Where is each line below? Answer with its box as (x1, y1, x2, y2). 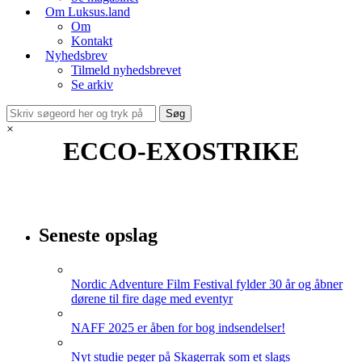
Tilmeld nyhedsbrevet (71, 63, 181, 77)
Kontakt (71, 34, 112, 48)
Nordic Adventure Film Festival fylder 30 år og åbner (71, 276, 343, 291)
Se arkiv (71, 78, 113, 91)
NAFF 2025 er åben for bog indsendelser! (71, 320, 285, 335)
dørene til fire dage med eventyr (71, 291, 233, 305)
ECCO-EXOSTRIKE (63, 137, 299, 166)
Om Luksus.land (45, 5, 130, 19)
